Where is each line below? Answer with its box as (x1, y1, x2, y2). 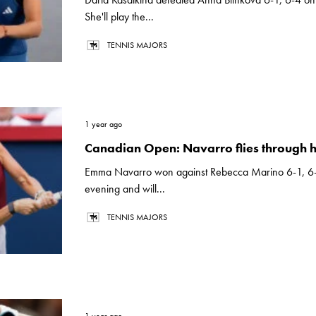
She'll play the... (85, 9, 154, 24)
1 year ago (85, 119, 122, 130)
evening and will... (85, 181, 165, 196)
